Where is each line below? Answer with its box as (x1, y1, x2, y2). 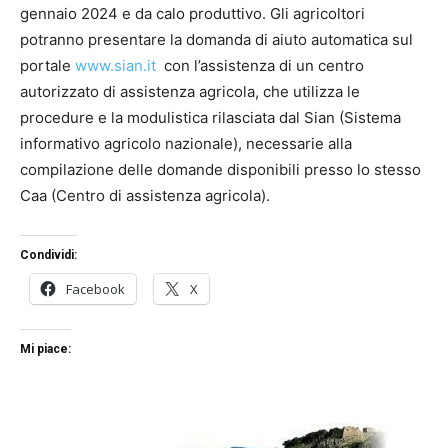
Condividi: (20, 248, 77, 263)
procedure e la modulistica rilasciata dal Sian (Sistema (20, 108, 401, 128)
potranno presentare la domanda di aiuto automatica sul (20, 30, 413, 50)
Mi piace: (20, 342, 71, 357)
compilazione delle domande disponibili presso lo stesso (20, 160, 421, 180)
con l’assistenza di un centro (160, 56, 364, 76)
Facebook (66, 280, 125, 299)
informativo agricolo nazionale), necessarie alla (20, 134, 352, 154)
